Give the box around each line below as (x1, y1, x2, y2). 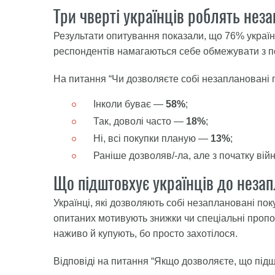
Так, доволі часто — (93, 116, 186, 126)
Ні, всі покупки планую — (93, 133, 211, 144)
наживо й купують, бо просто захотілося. (53, 228, 238, 239)
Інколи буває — (93, 99, 166, 109)
